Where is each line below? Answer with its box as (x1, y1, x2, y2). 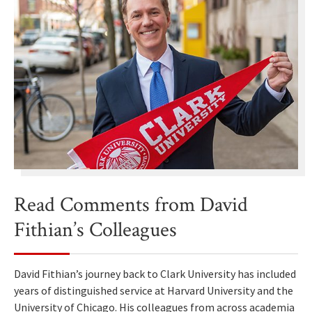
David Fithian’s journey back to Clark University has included (14, 267, 296, 281)
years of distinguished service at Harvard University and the (14, 283, 293, 298)
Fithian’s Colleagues (14, 217, 177, 244)
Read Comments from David (14, 192, 248, 219)
